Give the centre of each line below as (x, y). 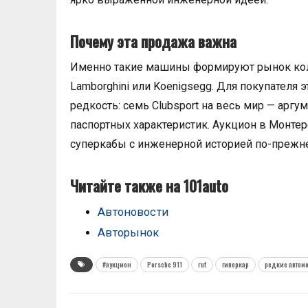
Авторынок (128, 233)
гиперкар (235, 265)
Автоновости (133, 212)
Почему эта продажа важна (153, 42)
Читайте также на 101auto (149, 186)
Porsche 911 (165, 265)
